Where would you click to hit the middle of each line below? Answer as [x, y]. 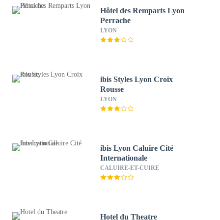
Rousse [112, 89]
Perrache [116, 20]
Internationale [124, 158]
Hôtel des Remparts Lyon [143, 11]
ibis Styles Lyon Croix [137, 79]
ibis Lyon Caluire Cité [137, 148]
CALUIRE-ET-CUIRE [130, 168]
